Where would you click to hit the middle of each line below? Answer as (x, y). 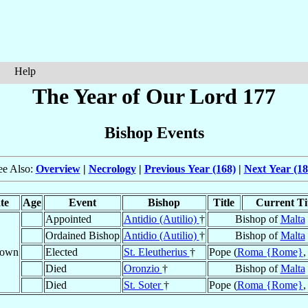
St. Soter (143, 285)
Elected (61, 252)
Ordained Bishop (82, 236)
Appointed (68, 219)
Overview (58, 169)
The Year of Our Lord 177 (154, 96)
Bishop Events (154, 133)
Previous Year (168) (190, 169)
